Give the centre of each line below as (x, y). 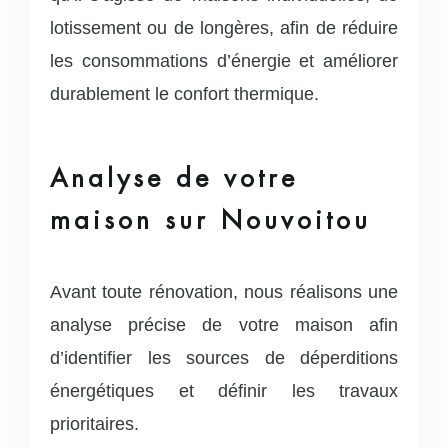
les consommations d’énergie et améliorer (224, 60)
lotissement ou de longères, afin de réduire (224, 27)
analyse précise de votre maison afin (224, 324)
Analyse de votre (174, 177)
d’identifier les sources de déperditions (224, 357)
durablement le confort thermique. (184, 93)
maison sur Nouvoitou (210, 219)
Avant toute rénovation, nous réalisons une (224, 291)
